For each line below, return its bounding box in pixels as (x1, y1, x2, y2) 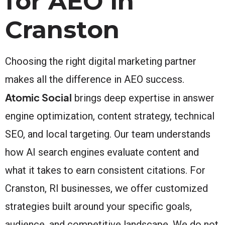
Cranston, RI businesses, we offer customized (5, 182, 208, 194)
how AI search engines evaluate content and (5, 146, 199, 158)
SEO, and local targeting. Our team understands (5, 128, 210, 140)
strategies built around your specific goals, (5, 200, 192, 212)
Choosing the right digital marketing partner (5, 55, 196, 67)
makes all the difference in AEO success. (5, 73, 184, 85)
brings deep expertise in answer (72, 91, 214, 104)
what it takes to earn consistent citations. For (5, 164, 205, 176)
